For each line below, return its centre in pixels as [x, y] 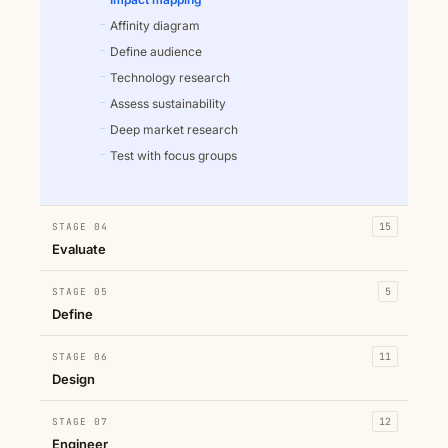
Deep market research [174, 129]
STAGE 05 [80, 291]
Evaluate [79, 248]
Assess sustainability [168, 103]
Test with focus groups [173, 155]
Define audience [156, 51]
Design [73, 378]
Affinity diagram [155, 25]
